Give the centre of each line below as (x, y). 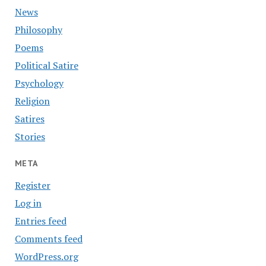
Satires (29, 119)
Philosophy (38, 30)
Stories (30, 137)
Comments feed (48, 239)
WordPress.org (46, 256)
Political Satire (46, 66)
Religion (32, 101)
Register (32, 185)
